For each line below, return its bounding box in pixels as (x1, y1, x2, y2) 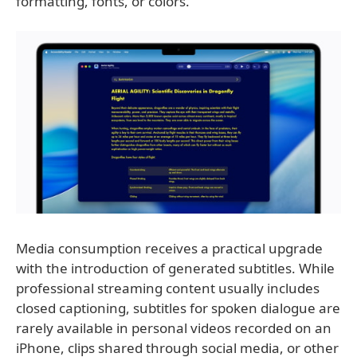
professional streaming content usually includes (16, 279, 320, 298)
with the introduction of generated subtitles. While (16, 259, 335, 278)
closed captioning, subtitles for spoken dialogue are (16, 299, 340, 318)
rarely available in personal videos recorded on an (16, 319, 331, 338)
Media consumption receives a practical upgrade (16, 239, 323, 258)
